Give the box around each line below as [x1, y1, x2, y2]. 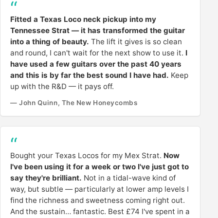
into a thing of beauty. [10, 37, 89, 47]
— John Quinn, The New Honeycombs [10, 99, 138, 107]
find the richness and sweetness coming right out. [10, 196, 185, 205]
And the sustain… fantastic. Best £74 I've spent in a [10, 207, 190, 217]
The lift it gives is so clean [89, 37, 182, 47]
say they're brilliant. [10, 173, 82, 183]
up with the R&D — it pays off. [10, 82, 114, 91]
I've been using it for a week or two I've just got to [10, 162, 189, 172]
